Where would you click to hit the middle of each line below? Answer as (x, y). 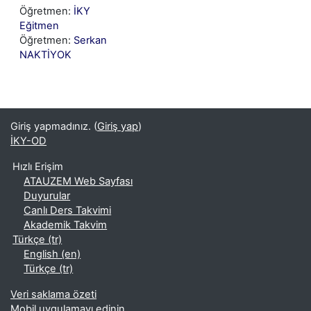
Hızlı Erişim (38, 167)
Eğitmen (39, 26)
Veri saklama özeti (53, 295)
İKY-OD (28, 141)
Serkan (90, 41)
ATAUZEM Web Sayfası (78, 182)
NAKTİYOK (45, 55)
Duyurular (47, 196)
